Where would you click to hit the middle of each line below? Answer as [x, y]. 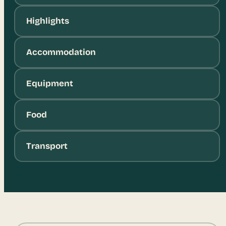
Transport [47, 146]
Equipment [49, 84]
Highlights [47, 21]
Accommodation [61, 52]
